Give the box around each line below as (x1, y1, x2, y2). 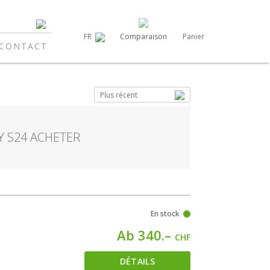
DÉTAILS (119, 255, 155, 267)
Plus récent (100, 89, 137, 100)
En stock (151, 209, 180, 219)
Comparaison (120, 31, 167, 42)
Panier (183, 31, 204, 42)
